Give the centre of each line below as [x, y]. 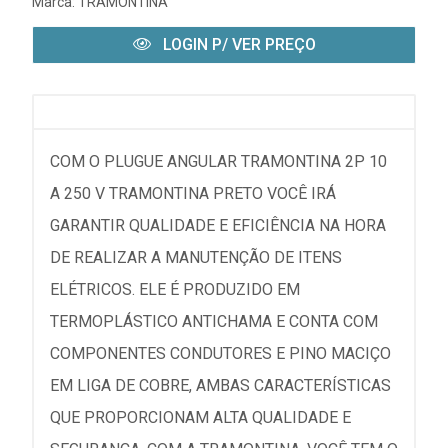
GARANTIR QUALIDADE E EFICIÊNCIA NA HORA [218, 225]
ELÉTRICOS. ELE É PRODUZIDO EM [175, 289]
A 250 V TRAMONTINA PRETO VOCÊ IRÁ [193, 193]
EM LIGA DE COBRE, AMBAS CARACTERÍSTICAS [220, 385]
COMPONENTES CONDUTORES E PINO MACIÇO [220, 353]
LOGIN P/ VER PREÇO [237, 44]
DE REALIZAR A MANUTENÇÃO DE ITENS [196, 257]
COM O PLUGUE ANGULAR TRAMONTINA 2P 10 [218, 161]
